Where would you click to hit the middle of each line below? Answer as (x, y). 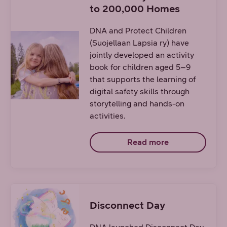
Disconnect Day (127, 205)
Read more (148, 142)
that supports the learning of (143, 79)
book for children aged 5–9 (140, 67)
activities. (107, 116)
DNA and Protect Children (138, 30)
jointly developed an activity (142, 55)
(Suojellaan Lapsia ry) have (139, 43)
